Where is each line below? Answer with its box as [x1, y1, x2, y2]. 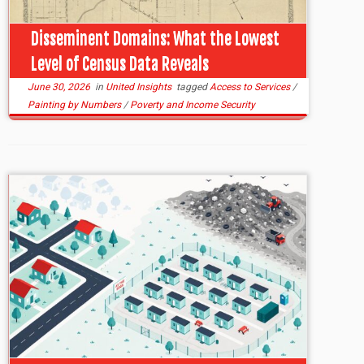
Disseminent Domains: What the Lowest [30, 28, 279, 49]
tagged [174, 81, 210, 93]
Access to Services [210, 81, 293, 93]
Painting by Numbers [28, 99, 124, 110]
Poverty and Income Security [130, 99, 256, 110]
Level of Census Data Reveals [30, 54, 209, 74]
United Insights [106, 81, 175, 93]
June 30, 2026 [28, 81, 91, 93]
